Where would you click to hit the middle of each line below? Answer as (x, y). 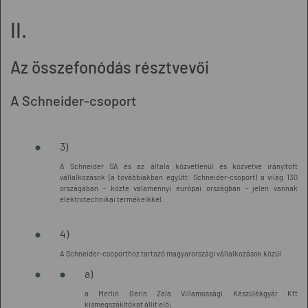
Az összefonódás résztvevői (110, 67)
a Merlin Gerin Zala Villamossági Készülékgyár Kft (191, 293)
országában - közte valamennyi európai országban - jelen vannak (179, 188)
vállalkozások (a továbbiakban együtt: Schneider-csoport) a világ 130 (179, 177)
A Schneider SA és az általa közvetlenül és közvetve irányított (179, 166)
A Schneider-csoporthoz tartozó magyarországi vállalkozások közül (170, 253)
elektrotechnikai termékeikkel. (112, 199)
